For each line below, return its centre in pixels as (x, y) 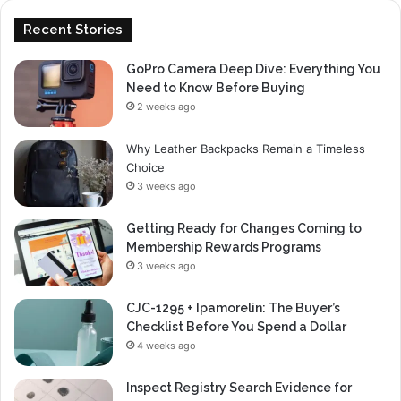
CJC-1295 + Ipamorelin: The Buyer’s (233, 307)
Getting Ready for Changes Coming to (244, 228)
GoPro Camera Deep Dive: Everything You (253, 68)
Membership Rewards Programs (224, 247)
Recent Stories (73, 29)
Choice (145, 167)
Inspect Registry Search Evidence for (239, 387)
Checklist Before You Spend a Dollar (236, 326)
